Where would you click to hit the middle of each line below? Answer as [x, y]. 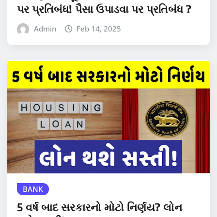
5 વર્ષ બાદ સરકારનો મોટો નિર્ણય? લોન [100, 207]
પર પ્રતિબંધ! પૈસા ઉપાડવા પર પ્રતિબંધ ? [104, 9]
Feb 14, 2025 [99, 29]
